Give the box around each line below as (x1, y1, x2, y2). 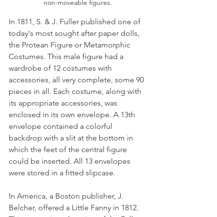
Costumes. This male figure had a (9, 51, 125, 61)
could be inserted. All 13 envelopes (9, 156, 132, 166)
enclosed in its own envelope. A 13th (9, 109, 137, 119)
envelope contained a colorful (9, 121, 114, 131)
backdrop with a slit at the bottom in (9, 133, 135, 142)
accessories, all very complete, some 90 (9, 75, 146, 84)
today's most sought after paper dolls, (9, 28, 141, 38)
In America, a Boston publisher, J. (9, 191, 125, 201)
